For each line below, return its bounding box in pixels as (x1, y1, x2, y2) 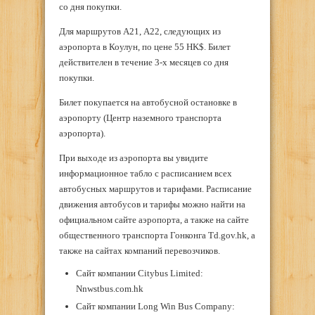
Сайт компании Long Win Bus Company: (75, 300, 235, 311)
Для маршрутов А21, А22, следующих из (59, 25, 221, 37)
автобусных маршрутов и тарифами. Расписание (59, 183, 252, 194)
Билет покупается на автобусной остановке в (59, 96, 237, 108)
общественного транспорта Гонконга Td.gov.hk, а (59, 229, 255, 240)
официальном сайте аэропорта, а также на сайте (59, 214, 249, 225)
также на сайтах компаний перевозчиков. (59, 245, 220, 256)
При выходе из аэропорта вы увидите (59, 152, 208, 163)
